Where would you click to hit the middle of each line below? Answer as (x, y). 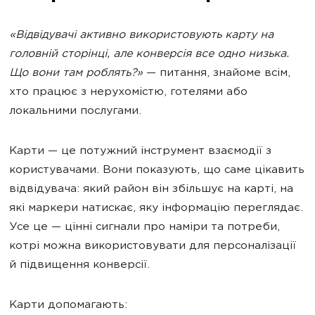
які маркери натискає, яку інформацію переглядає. (156, 208)
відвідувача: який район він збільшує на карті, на (151, 189)
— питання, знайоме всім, (217, 73)
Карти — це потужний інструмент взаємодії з (140, 152)
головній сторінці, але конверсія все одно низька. (149, 54)
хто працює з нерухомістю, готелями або (128, 92)
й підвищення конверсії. (79, 265)
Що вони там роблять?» (76, 73)
